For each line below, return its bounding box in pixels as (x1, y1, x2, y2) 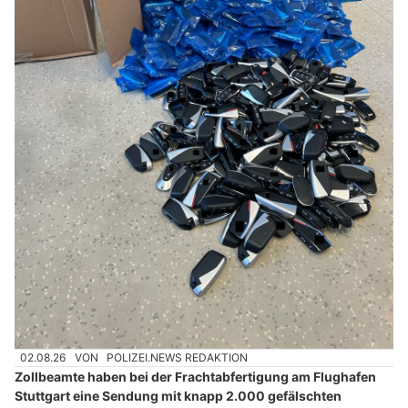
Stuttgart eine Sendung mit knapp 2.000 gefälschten (15, 388, 342, 404)
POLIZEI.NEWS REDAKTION (107, 350, 249, 364)
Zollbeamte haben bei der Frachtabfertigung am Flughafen (15, 369, 376, 385)
